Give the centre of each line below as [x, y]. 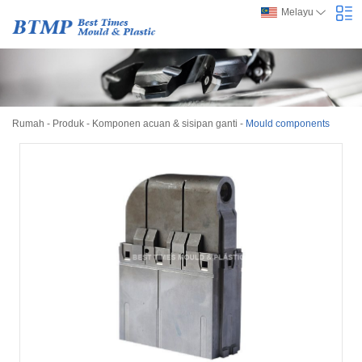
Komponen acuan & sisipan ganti [165, 123]
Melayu [297, 12]
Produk [68, 123]
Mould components [288, 123]
